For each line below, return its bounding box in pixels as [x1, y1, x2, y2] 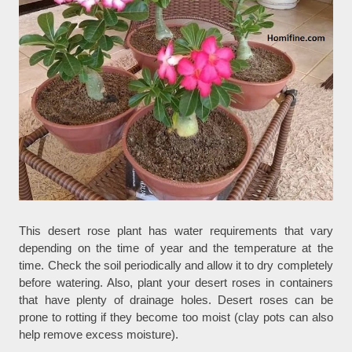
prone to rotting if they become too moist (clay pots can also [19, 310, 333, 324]
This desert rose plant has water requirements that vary [19, 224, 333, 238]
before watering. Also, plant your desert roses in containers [19, 276, 333, 290]
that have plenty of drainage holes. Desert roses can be [19, 293, 333, 307]
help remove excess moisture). [19, 328, 179, 342]
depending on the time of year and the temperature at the [19, 241, 333, 255]
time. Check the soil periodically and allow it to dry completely [19, 258, 333, 273]
